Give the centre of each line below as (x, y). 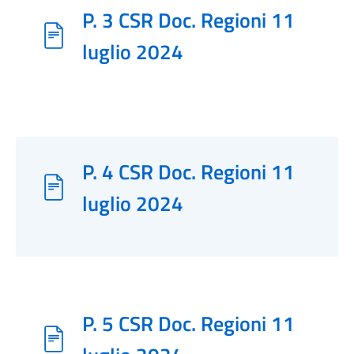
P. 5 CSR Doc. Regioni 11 (188, 323)
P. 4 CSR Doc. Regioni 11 (188, 171)
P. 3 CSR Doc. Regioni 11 (188, 20)
